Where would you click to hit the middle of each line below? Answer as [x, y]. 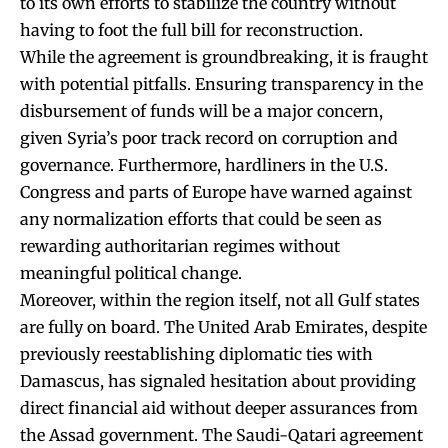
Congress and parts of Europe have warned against [216, 191]
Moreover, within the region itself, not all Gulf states [220, 299]
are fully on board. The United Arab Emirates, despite [223, 326]
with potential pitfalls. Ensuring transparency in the [221, 83]
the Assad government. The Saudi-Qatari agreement [221, 434]
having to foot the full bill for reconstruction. [191, 29]
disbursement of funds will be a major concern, [201, 110]
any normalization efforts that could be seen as [201, 218]
